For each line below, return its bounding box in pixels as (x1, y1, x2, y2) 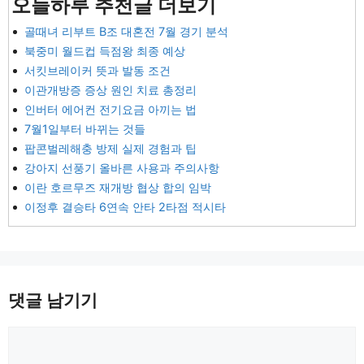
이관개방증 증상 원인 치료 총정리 (24, 82, 197, 97)
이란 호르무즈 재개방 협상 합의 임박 (24, 180, 211, 194)
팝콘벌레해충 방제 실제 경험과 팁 (24, 141, 197, 155)
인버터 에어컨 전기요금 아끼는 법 (24, 102, 197, 116)
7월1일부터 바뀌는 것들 (24, 121, 145, 136)
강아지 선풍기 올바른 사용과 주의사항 (24, 160, 219, 175)
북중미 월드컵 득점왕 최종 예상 (24, 43, 185, 58)
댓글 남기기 (8, 289, 97, 310)
